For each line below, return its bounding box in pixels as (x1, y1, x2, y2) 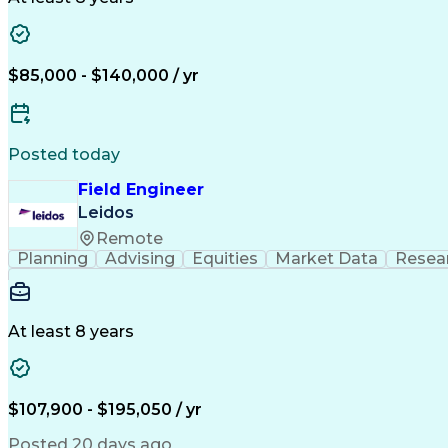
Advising (104, 249, 175, 268)
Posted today (8, 145, 120, 164)
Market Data (274, 249, 378, 268)
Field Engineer (78, 180, 204, 199)
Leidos (78, 203, 134, 223)
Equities (191, 249, 258, 268)
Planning (16, 249, 88, 268)
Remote (96, 228, 163, 248)
